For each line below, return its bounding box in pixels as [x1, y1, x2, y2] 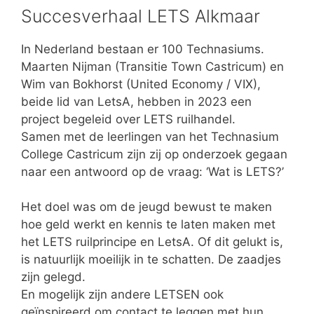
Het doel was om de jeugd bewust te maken [21, 200, 272, 214]
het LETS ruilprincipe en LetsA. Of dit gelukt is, [21, 235, 283, 250]
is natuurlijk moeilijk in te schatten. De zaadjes [21, 252, 281, 267]
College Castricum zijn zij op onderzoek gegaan [21, 147, 287, 162]
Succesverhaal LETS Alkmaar [21, 6, 260, 27]
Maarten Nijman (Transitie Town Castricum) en [21, 60, 284, 74]
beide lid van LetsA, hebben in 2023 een [21, 95, 252, 109]
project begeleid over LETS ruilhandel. [21, 112, 235, 127]
